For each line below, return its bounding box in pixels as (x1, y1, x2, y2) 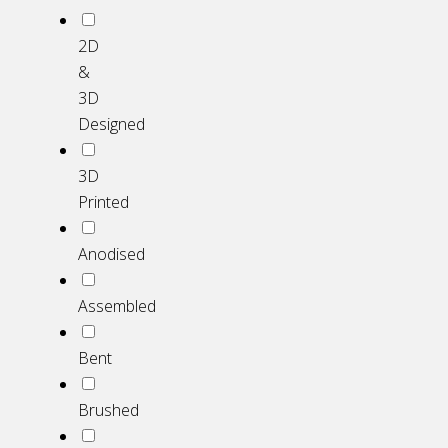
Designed (78, 113, 145, 136)
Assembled (78, 295, 156, 318)
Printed (78, 191, 129, 214)
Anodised (78, 243, 145, 266)
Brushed (78, 399, 139, 422)
